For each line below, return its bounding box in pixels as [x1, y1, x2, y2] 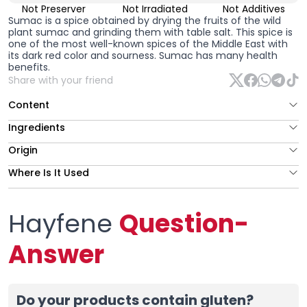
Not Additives [223, 1, 286, 16]
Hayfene [8, 206, 119, 241]
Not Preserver [22, 1, 86, 16]
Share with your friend [8, 73, 113, 87]
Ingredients [8, 120, 65, 134]
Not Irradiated [122, 1, 188, 16]
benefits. [8, 60, 50, 74]
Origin [8, 143, 38, 157]
